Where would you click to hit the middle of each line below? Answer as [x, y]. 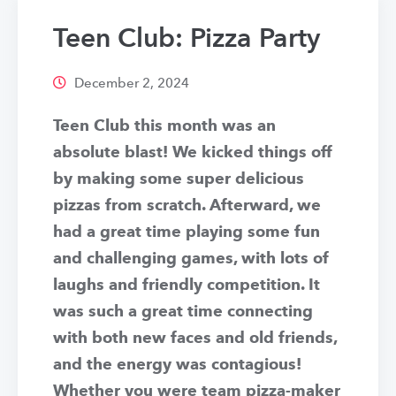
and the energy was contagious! [177, 365]
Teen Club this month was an [164, 126]
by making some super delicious [179, 179]
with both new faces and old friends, [195, 339]
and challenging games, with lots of [191, 259]
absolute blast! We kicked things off [193, 153]
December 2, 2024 [130, 84]
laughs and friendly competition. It [187, 286]
